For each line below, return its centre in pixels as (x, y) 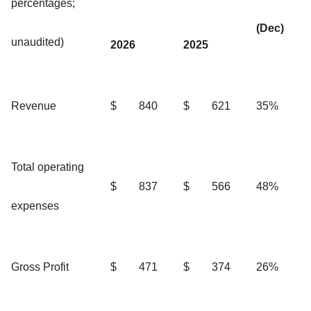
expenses (35, 205)
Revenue (34, 106)
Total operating (48, 167)
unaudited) (37, 42)
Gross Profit (40, 267)
